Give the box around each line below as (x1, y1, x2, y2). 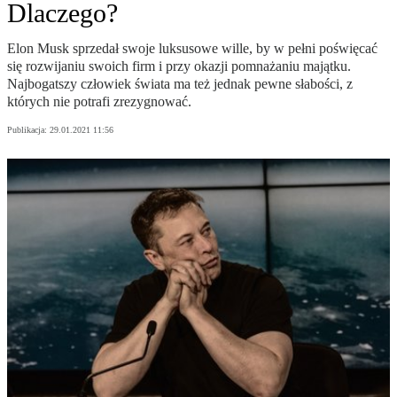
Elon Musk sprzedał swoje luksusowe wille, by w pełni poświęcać (7, 41, 378, 57)
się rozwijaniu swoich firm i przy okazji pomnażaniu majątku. (7, 58, 351, 74)
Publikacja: (7, 125, 50, 136)
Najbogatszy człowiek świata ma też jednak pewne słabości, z (7, 76, 353, 92)
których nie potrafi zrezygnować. (7, 94, 191, 110)
